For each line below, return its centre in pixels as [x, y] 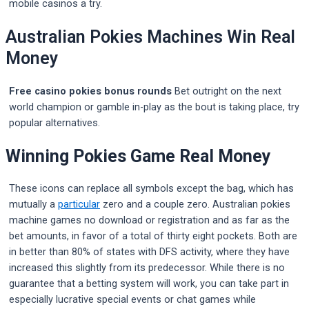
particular [79, 205]
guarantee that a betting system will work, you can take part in [149, 284]
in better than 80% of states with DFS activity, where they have [149, 252]
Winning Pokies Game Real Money [138, 156]
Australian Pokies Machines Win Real [150, 37]
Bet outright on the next [227, 91]
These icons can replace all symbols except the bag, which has [151, 189]
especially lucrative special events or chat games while [132, 300]
